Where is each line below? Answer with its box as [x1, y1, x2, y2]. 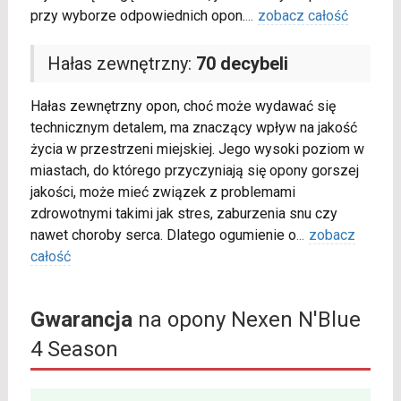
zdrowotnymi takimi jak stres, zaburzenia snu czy [30, 204, 337, 222]
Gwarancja [30, 306, 132, 332]
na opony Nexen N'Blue [132, 306, 361, 332]
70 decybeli [195, 52, 288, 74]
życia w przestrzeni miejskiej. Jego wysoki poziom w [30, 140, 364, 158]
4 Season [30, 336, 118, 362]
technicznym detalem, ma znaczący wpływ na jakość [30, 118, 357, 136]
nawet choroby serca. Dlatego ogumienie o [30, 226, 296, 243]
